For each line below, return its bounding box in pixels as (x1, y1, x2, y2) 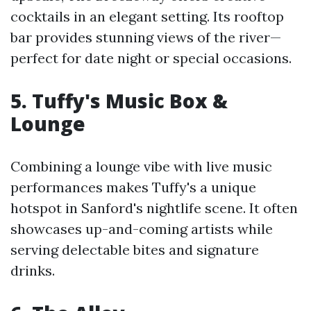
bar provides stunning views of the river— (10, 28, 281, 46)
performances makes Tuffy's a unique (10, 178, 256, 196)
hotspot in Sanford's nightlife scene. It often (10, 199, 298, 217)
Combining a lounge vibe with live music (10, 158, 272, 175)
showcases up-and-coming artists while (10, 220, 273, 237)
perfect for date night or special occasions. (10, 49, 292, 67)
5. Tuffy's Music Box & (10, 87, 228, 114)
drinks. (10, 262, 55, 279)
